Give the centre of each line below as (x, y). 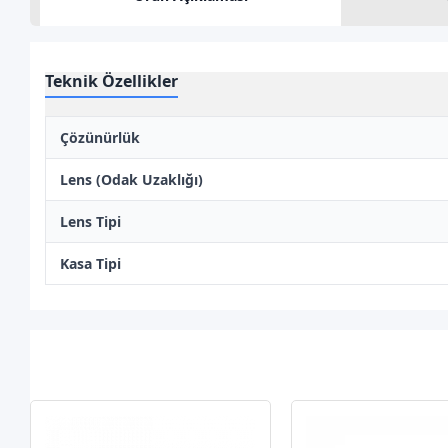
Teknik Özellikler (112, 81)
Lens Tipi (91, 221)
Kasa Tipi (91, 263)
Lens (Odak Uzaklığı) (132, 179)
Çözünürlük (100, 137)
